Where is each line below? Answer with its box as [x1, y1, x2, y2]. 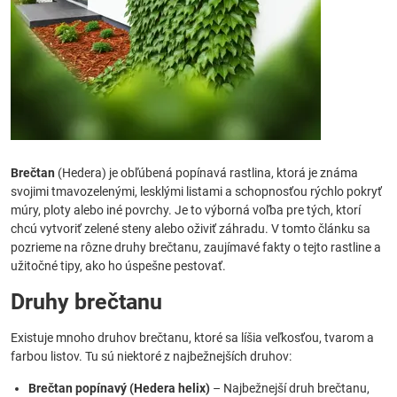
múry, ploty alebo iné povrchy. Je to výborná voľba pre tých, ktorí [11, 203, 361, 217]
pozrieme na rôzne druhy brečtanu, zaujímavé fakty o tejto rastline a [11, 240, 381, 254]
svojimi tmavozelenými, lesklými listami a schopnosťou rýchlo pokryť [11, 184, 382, 198]
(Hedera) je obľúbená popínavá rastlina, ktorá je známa [55, 166, 358, 180]
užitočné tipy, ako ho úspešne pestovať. [11, 259, 226, 273]
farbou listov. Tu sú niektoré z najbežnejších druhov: [11, 349, 292, 363]
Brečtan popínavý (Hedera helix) [28, 381, 210, 395]
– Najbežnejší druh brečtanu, [210, 381, 370, 395]
